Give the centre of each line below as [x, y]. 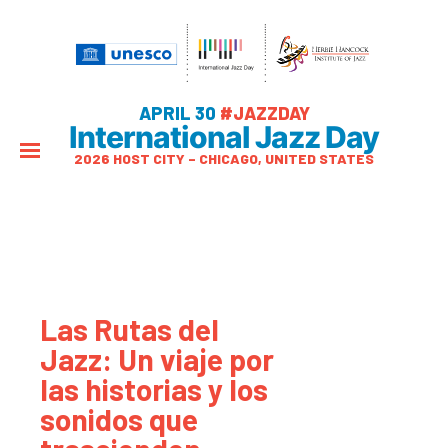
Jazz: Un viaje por [157, 359]
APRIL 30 [179, 113]
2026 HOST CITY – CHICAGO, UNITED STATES [224, 158]
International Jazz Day [224, 137]
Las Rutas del [129, 329]
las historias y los [154, 389]
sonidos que [119, 419]
